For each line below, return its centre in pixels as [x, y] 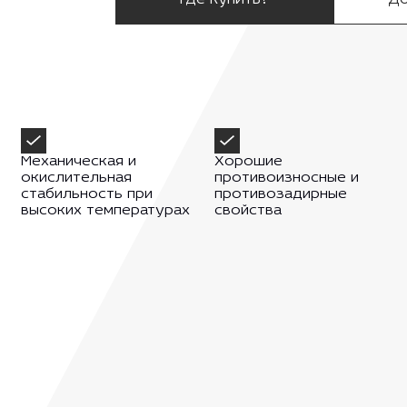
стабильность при [86, 195]
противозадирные [280, 195]
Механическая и [78, 162]
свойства [248, 211]
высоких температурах [105, 211]
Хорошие [248, 162]
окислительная [76, 179]
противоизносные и [286, 179]
